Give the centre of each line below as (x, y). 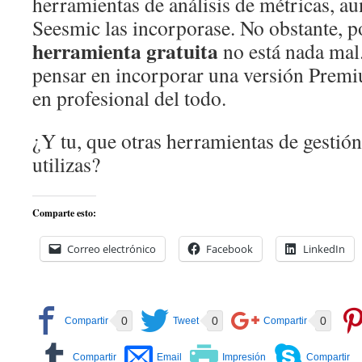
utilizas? (66, 164)
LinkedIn (324, 249)
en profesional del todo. (129, 98)
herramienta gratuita (125, 51)
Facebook (229, 249)
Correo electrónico (112, 249)
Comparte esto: (64, 213)
